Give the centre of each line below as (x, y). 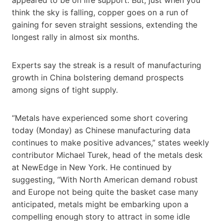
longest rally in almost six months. (75, 37)
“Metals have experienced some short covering (100, 118)
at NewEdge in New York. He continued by (92, 167)
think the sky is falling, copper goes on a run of (100, 12)
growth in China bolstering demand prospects (98, 77)
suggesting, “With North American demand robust (105, 179)
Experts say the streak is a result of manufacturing (107, 65)
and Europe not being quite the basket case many (105, 192)
